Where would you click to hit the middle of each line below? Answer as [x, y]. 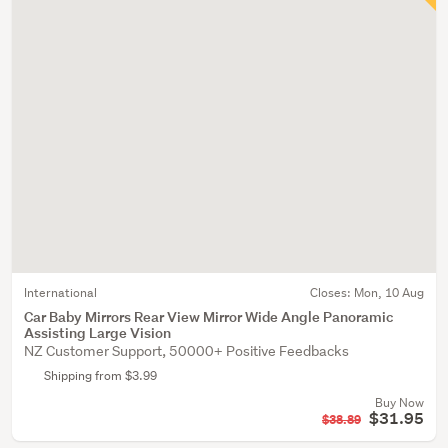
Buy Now [399, 402]
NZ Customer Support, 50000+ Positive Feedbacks [186, 351]
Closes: [332, 292]
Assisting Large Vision [97, 332]
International [60, 292]
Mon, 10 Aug [389, 292]
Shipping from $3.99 [100, 375]
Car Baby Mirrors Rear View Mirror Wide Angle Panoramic [209, 316]
